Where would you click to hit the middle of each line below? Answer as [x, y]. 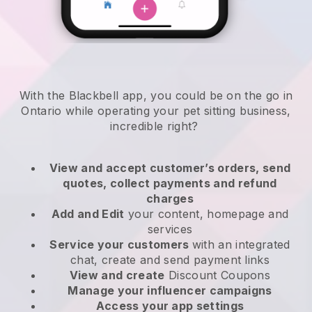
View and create [117, 275]
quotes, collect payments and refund [170, 184]
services [170, 229]
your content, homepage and [206, 214]
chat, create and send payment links [170, 260]
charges [170, 199]
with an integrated [241, 245]
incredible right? [156, 126]
